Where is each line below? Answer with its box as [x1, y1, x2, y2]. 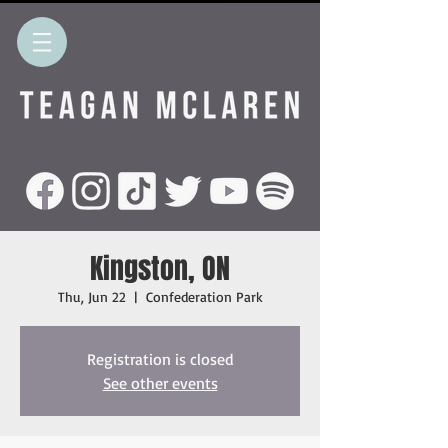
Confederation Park [145, 288, 263, 305]
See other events [102, 373, 218, 393]
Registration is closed [86, 349, 234, 369]
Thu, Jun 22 [57, 288, 126, 305]
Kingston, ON [90, 248, 230, 289]
